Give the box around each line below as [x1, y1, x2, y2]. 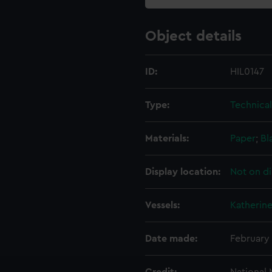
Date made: [145, 234, 197, 243]
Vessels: [145, 200, 180, 210]
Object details [145, 29, 242, 44]
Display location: [145, 167, 220, 177]
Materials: [145, 134, 189, 143]
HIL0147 [230, 67, 264, 76]
